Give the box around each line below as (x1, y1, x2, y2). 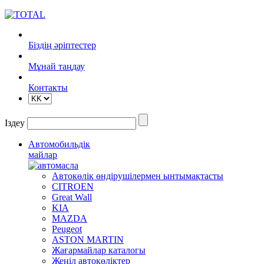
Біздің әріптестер (28, 40, 96, 50)
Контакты (28, 82, 68, 93)
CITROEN (52, 181, 94, 192)
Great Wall (52, 192, 92, 202)
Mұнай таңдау (28, 61, 85, 71)
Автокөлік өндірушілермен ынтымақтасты (52, 171, 223, 181)
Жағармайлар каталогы (52, 245, 146, 255)
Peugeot (52, 224, 82, 234)
